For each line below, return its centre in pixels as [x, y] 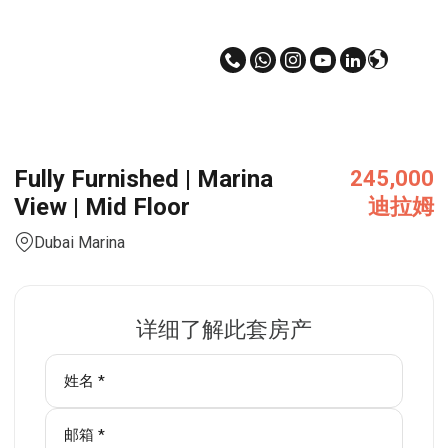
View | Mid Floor [102, 207]
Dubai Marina [79, 242]
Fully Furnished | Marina [143, 179]
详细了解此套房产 [224, 329]
